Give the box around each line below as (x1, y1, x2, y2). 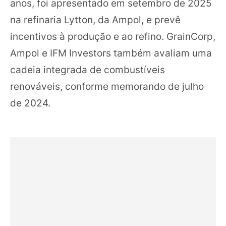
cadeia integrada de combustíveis (10, 64, 165, 76)
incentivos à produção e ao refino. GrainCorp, (10, 30, 215, 42)
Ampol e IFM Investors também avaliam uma (10, 47, 212, 59)
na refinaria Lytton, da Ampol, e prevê (10, 14, 181, 26)
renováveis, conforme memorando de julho (10, 80, 204, 92)
